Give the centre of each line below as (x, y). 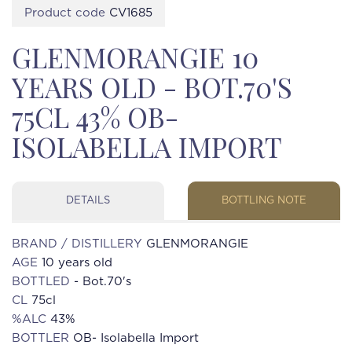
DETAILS (88, 201)
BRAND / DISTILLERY (79, 244)
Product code (67, 13)
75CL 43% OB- (95, 117)
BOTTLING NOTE (264, 201)
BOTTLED (43, 282)
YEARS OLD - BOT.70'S (152, 87)
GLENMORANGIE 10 (135, 57)
